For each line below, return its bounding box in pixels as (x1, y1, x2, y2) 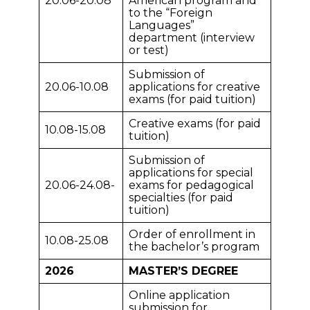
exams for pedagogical (129, 179, 254, 192)
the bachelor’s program (129, 240, 259, 253)
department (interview (129, 31, 255, 44)
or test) (129, 44, 169, 57)
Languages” (129, 19, 194, 32)
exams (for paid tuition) (129, 93, 256, 106)
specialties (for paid (129, 191, 233, 204)
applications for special (129, 166, 253, 179)
